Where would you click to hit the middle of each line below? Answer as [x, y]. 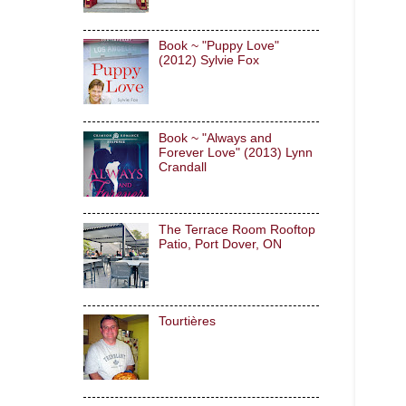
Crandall [182, 167]
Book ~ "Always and [215, 138]
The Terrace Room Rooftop [237, 229]
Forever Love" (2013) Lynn [235, 152]
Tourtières [187, 322]
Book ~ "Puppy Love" [218, 46]
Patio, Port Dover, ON [220, 244]
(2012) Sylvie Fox [208, 61]
